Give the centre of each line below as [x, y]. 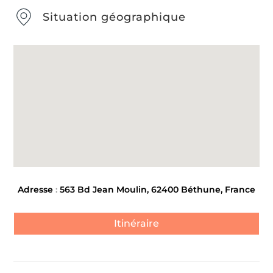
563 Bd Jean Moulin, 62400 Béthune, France [158, 189]
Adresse [35, 189]
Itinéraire [136, 224]
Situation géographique [114, 17]
